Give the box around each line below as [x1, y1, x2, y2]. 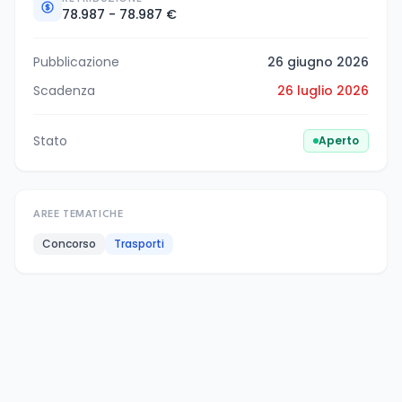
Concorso [42, 235, 96, 251]
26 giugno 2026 [267, 52, 369, 71]
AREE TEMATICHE [33, 209, 124, 220]
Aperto [319, 132, 359, 148]
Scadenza [33, 81, 95, 100]
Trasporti [114, 235, 164, 251]
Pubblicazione [33, 52, 119, 71]
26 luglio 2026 [277, 81, 369, 100]
